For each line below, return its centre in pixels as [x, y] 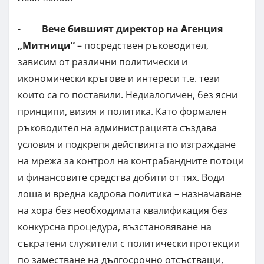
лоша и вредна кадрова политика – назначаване [130, 194]
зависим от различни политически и [103, 62]
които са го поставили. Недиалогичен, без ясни [128, 95]
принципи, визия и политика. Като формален [122, 112]
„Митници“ [47, 46]
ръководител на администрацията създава [117, 128]
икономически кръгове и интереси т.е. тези [119, 79]
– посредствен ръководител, [143, 46]
